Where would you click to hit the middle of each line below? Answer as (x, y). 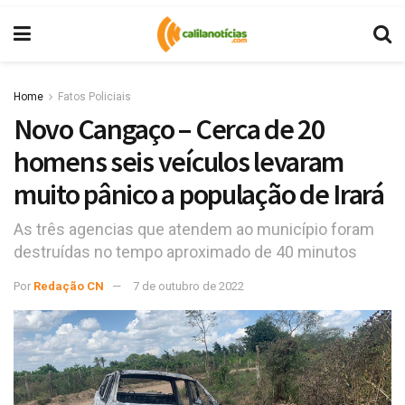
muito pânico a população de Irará (199, 194)
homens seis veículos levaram (179, 162)
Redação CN (69, 286)
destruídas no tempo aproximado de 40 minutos (185, 251)
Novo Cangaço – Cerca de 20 (169, 129)
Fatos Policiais (94, 97)
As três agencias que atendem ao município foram (194, 229)
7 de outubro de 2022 (188, 286)
